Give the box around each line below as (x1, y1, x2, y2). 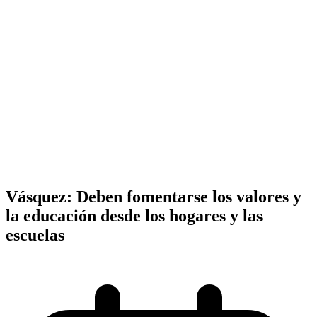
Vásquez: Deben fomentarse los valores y (6, 187, 301, 206)
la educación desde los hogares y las (6, 206, 263, 225)
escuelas (6, 225, 64, 244)
